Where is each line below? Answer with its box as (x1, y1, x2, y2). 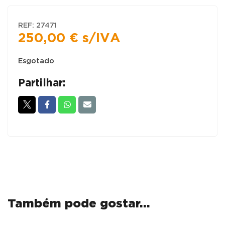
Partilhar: (18, 78, 66, 88)
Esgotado (23, 57, 54, 64)
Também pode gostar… (8, 198, 150, 209)
